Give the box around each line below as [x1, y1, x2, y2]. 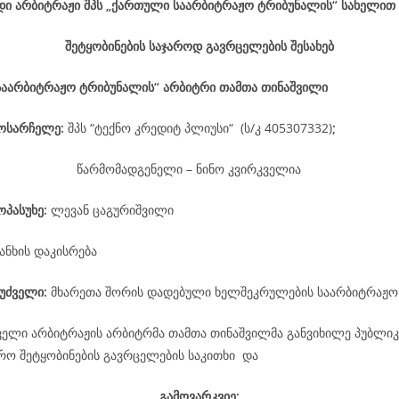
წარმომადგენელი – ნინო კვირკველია [77, 160, 301, 177]
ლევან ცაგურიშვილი [51, 201, 174, 218]
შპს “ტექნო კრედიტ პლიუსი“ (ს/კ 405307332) [68, 119, 332, 136]
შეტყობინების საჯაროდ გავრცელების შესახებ [65, 37, 334, 54]
